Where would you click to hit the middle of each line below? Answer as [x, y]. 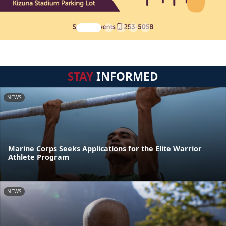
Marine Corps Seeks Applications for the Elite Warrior [105, 149]
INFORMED [126, 76]
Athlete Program [39, 157]
